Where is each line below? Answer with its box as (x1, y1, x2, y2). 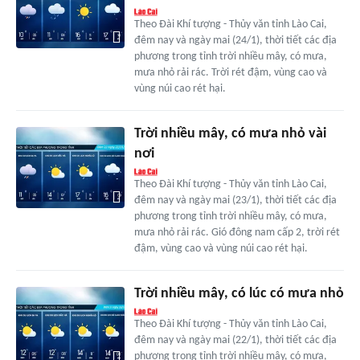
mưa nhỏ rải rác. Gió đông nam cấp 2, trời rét (133, 227, 340, 239)
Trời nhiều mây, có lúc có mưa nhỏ (133, 286, 344, 302)
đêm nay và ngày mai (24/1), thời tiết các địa (133, 35, 337, 47)
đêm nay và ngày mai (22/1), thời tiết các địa (133, 334, 337, 347)
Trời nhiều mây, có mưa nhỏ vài (133, 126, 326, 142)
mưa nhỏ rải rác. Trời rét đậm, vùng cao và (133, 67, 327, 80)
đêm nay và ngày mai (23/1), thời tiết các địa (133, 194, 337, 207)
